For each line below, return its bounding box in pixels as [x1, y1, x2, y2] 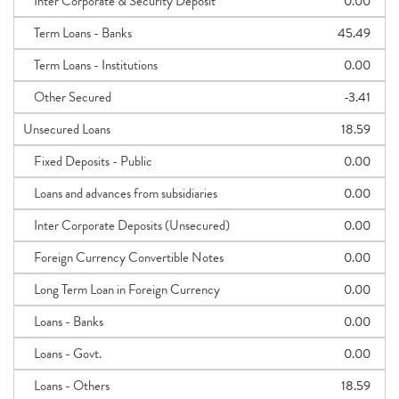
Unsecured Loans [23, 119, 110, 139]
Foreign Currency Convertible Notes [23, 248, 224, 267]
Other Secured [23, 87, 111, 107]
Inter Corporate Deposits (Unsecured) [23, 216, 230, 235]
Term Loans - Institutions [23, 55, 158, 75]
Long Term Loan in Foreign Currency [23, 280, 220, 299]
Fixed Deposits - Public [23, 151, 152, 171]
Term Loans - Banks [23, 23, 132, 43]
